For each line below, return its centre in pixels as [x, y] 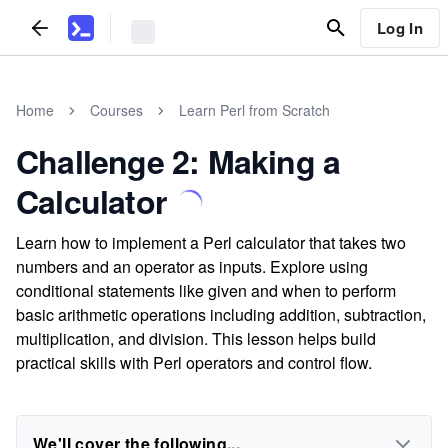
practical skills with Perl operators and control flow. [194, 362]
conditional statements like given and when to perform [206, 290]
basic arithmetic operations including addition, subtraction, [221, 314]
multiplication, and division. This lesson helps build [196, 338]
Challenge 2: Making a [178, 161]
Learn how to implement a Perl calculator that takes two [211, 242]
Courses [116, 110]
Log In [399, 27]
